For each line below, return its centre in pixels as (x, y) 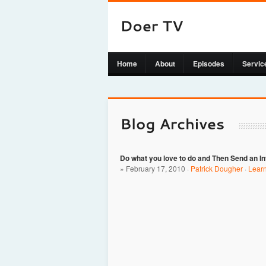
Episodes (209, 63)
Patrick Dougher (217, 168)
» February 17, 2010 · (155, 168)
